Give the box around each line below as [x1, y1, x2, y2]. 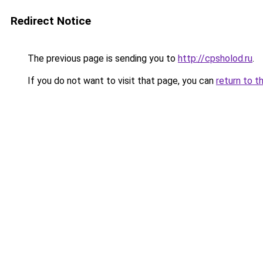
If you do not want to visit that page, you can [25, 75, 216, 86]
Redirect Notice [11, 14, 91, 28]
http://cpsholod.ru [178, 53, 252, 64]
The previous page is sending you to [25, 53, 178, 64]
